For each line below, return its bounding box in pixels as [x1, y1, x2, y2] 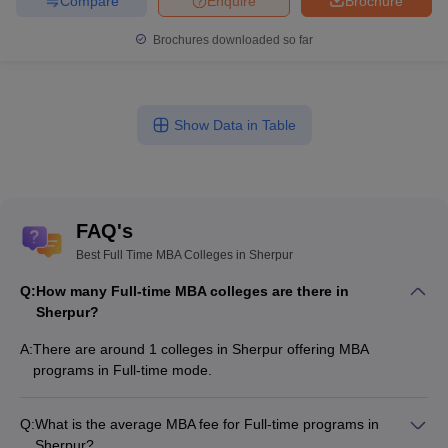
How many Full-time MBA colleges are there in [36, 283, 349, 299]
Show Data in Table [173, 117, 296, 133]
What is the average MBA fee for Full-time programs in [35, 416, 379, 432]
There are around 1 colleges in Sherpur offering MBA [33, 341, 368, 357]
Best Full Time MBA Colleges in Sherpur [76, 248, 293, 262]
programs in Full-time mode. [33, 362, 212, 378]
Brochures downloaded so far [150, 33, 313, 47]
